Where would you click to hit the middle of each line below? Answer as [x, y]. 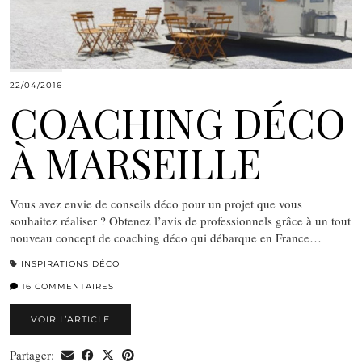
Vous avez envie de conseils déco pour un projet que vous [156, 203]
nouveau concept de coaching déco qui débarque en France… [166, 237]
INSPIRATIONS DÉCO [70, 263]
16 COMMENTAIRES [66, 286]
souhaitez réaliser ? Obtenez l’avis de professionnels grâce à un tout [180, 220]
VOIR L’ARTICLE [70, 319]
